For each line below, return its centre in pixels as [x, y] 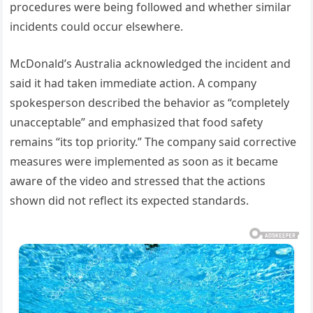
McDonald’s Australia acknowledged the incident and [151, 64]
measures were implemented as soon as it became [144, 162]
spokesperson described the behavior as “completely [150, 103]
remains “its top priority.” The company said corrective [153, 142]
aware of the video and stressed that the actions [138, 181]
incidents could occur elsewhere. [97, 27]
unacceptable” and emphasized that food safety [137, 123]
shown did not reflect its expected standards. [130, 201]
